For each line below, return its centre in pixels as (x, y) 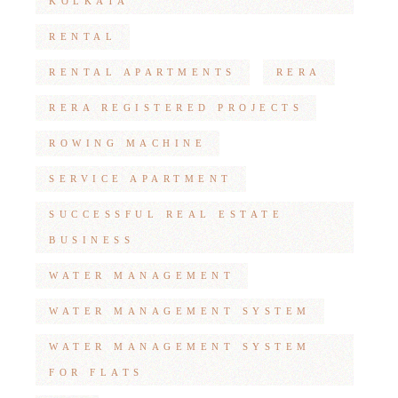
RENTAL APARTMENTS (143, 72)
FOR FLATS (96, 373)
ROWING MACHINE (128, 143)
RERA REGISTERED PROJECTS (176, 108)
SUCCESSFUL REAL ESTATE (167, 215)
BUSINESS (92, 240)
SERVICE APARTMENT (141, 179)
